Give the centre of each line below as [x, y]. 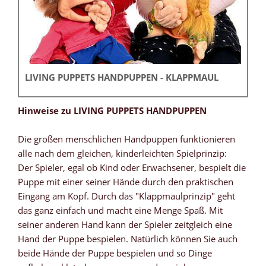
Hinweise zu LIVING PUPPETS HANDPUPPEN [112, 111]
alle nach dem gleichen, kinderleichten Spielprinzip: [122, 153]
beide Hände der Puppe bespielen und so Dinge [115, 253]
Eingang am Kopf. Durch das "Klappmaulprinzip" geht [126, 196]
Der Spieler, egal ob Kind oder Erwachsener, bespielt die [132, 168]
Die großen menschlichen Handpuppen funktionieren [126, 139]
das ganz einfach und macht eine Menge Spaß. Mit [120, 210]
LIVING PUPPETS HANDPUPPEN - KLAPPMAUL [122, 77]
